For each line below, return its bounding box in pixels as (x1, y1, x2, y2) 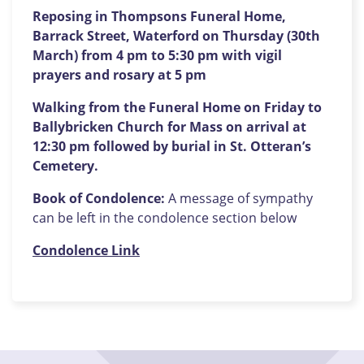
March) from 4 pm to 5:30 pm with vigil (32, 46, 282, 64)
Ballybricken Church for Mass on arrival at (32, 118, 306, 136)
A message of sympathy (165, 189, 313, 207)
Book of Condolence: (32, 189, 165, 207)
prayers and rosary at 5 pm (32, 66, 206, 84)
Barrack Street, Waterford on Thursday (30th (32, 27, 320, 45)
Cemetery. (32, 157, 98, 175)
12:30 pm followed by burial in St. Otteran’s (32, 137, 311, 155)
